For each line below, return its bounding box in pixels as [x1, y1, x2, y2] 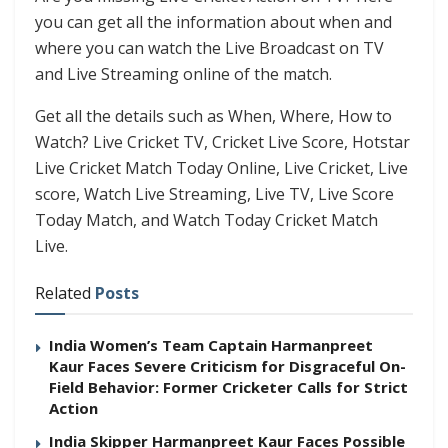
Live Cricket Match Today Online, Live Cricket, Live [35, 157, 408, 180]
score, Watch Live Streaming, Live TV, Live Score [35, 183, 394, 206]
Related [35, 282, 91, 305]
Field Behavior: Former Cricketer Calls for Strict [49, 377, 408, 398]
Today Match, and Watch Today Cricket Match [35, 209, 378, 232]
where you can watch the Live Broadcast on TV [35, 37, 384, 60]
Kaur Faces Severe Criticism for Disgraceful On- [49, 356, 406, 377]
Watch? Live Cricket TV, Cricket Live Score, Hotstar [35, 131, 410, 154]
